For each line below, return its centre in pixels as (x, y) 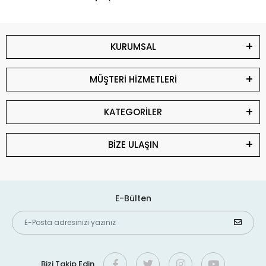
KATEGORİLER (133, 112)
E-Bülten (133, 198)
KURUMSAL (133, 46)
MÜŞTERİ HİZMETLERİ (133, 79)
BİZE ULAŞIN (133, 144)
